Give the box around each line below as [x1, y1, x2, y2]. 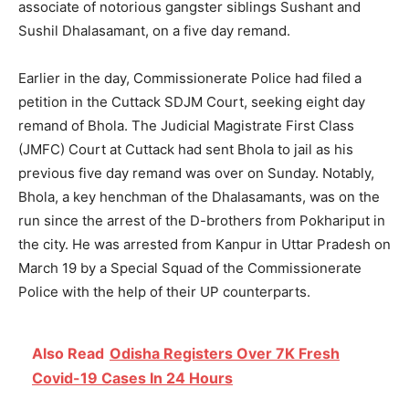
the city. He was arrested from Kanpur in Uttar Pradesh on [18, 236, 391, 254]
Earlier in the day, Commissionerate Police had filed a [18, 69, 362, 88]
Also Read [32, 344, 104, 363]
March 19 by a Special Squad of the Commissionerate [18, 259, 362, 278]
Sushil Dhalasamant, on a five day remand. [18, 22, 290, 40]
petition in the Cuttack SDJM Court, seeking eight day [18, 93, 365, 111]
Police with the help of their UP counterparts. [18, 283, 310, 301]
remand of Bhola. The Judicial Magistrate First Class [18, 117, 354, 135]
